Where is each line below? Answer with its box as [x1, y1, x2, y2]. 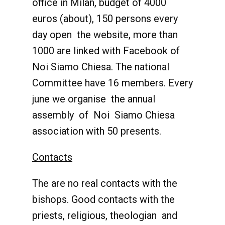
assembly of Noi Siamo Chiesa [32, 109, 175, 121]
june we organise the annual [32, 93, 155, 105]
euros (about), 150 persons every [32, 13, 178, 25]
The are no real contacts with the [32, 177, 177, 189]
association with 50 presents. [32, 125, 161, 137]
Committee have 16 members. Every [32, 77, 193, 89]
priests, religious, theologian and [32, 209, 177, 221]
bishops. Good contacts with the [32, 193, 175, 205]
